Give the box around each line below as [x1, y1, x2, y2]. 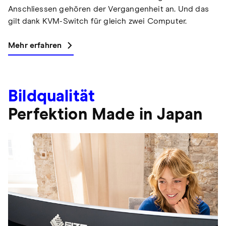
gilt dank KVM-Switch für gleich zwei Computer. [8, 17, 187, 25]
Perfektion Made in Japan [8, 106, 203, 123]
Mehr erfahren [8, 41, 62, 49]
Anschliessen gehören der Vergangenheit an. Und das [8, 5, 209, 13]
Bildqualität [8, 88, 95, 105]
